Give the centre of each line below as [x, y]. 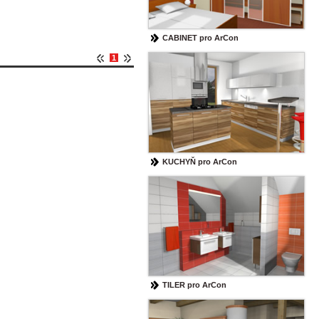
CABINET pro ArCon [200, 38]
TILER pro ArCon [194, 285]
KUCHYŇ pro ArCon [200, 161]
